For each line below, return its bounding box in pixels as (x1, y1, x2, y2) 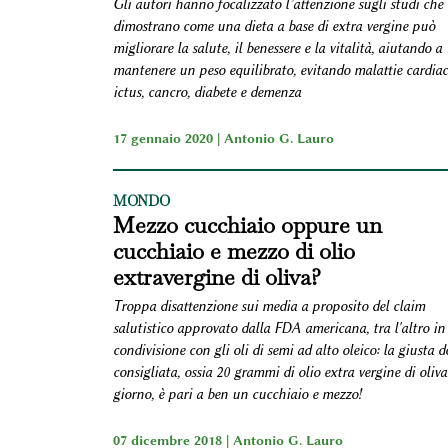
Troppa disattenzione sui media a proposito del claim (112, 297, 425, 315)
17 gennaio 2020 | (112, 129, 224, 146)
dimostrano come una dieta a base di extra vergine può (112, 17, 435, 35)
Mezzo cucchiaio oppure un (112, 210, 382, 239)
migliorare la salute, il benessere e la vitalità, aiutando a (112, 39, 442, 57)
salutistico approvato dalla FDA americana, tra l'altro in (112, 319, 445, 337)
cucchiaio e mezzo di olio (112, 236, 355, 265)
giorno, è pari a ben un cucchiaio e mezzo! (112, 385, 365, 403)
